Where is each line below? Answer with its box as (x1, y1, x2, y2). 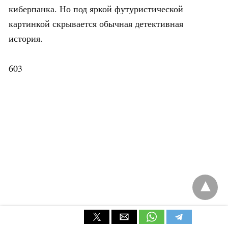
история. (9, 32, 43, 44)
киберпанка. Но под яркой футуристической (9, 2, 183, 15)
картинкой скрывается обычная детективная (9, 17, 183, 30)
